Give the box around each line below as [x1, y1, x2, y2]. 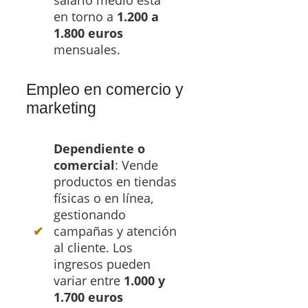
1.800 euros [54, 24, 123, 41]
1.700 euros [54, 288, 123, 305]
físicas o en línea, [54, 189, 153, 206]
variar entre [54, 272, 124, 289]
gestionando [54, 206, 126, 223]
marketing [26, 98, 96, 117]
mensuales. [54, 41, 120, 58]
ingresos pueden [54, 255, 151, 272]
